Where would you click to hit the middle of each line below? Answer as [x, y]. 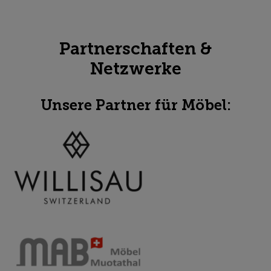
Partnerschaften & [135, 49]
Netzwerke [135, 69]
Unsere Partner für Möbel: [135, 105]
